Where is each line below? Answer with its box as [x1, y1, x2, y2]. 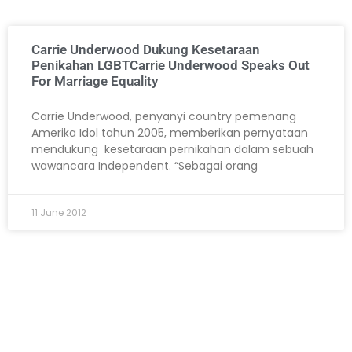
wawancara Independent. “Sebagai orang [31, 158, 258, 174]
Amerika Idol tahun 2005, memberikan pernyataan [31, 125, 308, 141]
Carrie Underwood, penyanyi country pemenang [31, 108, 296, 125]
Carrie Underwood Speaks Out [130, 57, 310, 74]
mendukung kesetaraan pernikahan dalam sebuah [31, 141, 313, 158]
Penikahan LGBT [31, 57, 130, 74]
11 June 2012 [31, 206, 86, 220]
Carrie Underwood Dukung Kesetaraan [31, 42, 260, 58]
